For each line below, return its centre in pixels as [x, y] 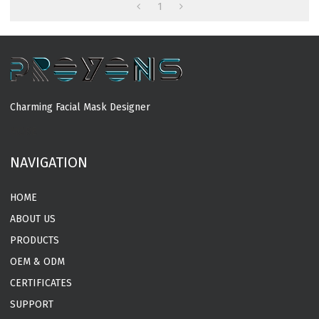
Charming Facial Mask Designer [80, 108]
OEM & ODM [38, 262]
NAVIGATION [49, 163]
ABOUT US [33, 219]
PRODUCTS [35, 241]
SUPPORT [32, 305]
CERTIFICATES [41, 283]
